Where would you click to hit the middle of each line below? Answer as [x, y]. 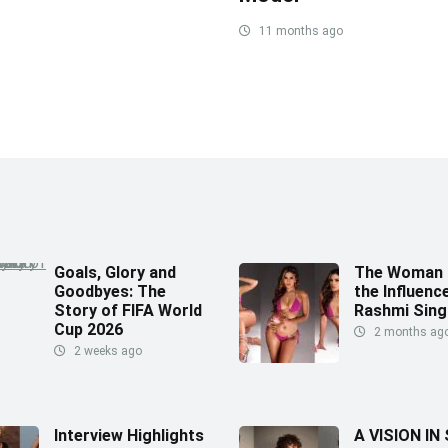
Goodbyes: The [110, 291]
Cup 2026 [88, 329]
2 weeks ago [106, 350]
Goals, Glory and [115, 272]
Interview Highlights [129, 435]
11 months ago [299, 30]
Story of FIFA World [128, 310]
